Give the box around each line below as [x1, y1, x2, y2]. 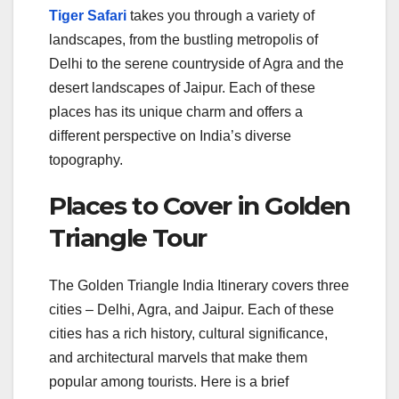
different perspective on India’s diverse [49, 127, 291, 143]
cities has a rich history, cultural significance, [49, 325, 328, 341]
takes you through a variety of [130, 7, 314, 23]
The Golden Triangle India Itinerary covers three [49, 277, 349, 293]
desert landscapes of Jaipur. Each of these [49, 79, 315, 95]
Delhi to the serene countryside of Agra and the [49, 55, 344, 71]
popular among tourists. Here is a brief [49, 373, 289, 389]
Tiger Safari [49, 7, 126, 23]
